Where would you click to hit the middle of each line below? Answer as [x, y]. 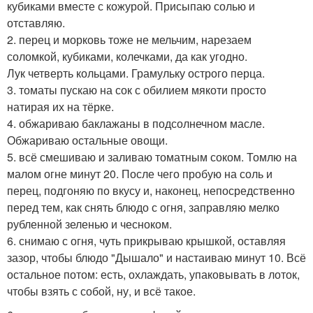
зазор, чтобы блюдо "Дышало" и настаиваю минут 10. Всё [156, 257]
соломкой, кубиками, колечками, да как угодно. [127, 56]
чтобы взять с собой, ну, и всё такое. [101, 291]
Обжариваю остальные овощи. [87, 140]
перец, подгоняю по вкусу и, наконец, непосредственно [151, 190]
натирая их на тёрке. [60, 106]
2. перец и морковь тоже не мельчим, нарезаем [129, 39]
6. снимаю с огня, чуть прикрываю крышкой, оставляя [146, 240]
